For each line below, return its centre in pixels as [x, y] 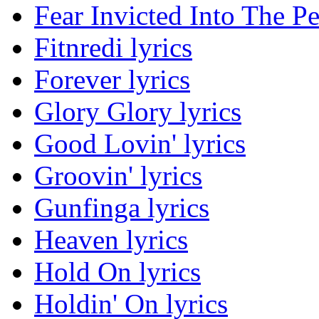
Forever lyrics [112, 80]
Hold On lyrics [117, 272]
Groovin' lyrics [118, 176]
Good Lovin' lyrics [140, 144]
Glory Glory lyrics [138, 112]
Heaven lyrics [111, 240]
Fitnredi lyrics [113, 48]
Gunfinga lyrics [122, 208]
